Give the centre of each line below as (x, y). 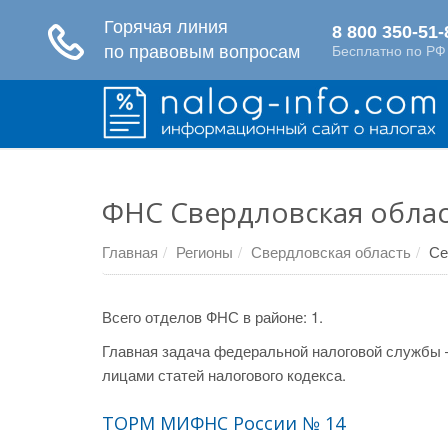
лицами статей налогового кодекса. (224, 374)
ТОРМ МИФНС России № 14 (223, 423)
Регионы (204, 251)
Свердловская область (331, 251)
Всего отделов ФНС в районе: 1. (212, 316)
